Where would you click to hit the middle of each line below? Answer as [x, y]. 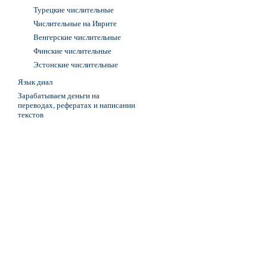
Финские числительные [72, 51]
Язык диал [35, 82]
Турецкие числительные [74, 10]
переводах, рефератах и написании [77, 105]
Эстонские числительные [76, 64]
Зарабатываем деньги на [59, 95]
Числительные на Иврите [75, 23]
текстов [31, 114]
